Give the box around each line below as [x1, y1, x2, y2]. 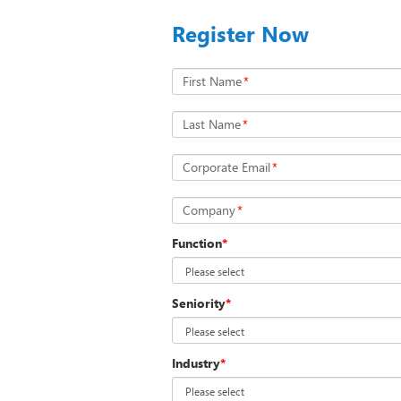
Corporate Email [183, 158, 270, 175]
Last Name [183, 115, 241, 132]
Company [183, 201, 235, 218]
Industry [172, 354, 220, 371]
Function [172, 235, 222, 252]
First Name [183, 73, 242, 90]
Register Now [172, 19, 309, 48]
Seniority [172, 294, 226, 311]
